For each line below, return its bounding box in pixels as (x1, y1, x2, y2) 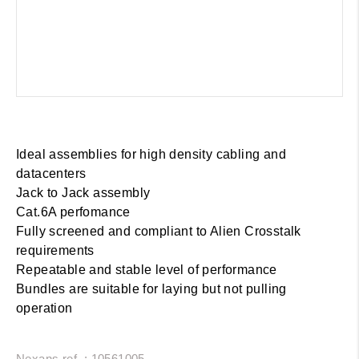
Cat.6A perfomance (16, 204, 131, 219)
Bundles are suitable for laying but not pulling (16, 281, 287, 296)
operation (16, 301, 73, 315)
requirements (16, 243, 95, 257)
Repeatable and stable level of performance (16, 262, 277, 276)
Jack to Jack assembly (16, 185, 151, 200)
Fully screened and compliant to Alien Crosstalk (16, 224, 301, 238)
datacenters (16, 166, 87, 180)
